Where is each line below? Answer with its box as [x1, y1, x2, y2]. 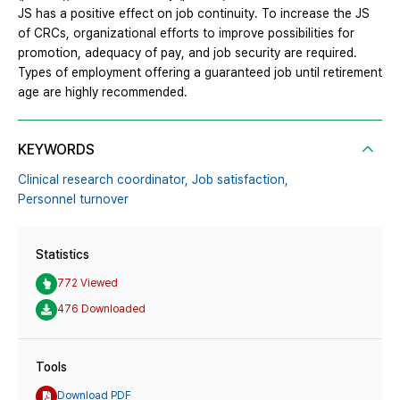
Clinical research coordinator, [18, 171, 188, 187]
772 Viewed [57, 277, 118, 290]
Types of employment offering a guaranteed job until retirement [18, 64, 382, 79]
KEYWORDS [18, 140, 95, 158]
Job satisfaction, [192, 171, 288, 187]
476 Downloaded [57, 303, 146, 316]
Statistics [36, 246, 89, 262]
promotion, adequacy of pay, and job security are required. [18, 45, 357, 60]
